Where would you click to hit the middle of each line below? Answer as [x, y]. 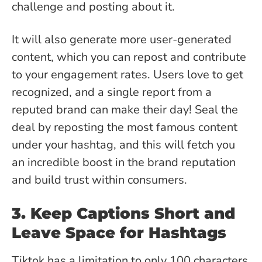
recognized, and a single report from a [112, 92]
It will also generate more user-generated [122, 40]
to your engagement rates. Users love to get [127, 75]
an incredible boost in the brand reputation [124, 163]
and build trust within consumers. [99, 180]
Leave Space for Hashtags [119, 233]
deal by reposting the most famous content [125, 127]
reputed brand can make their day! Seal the [125, 110]
